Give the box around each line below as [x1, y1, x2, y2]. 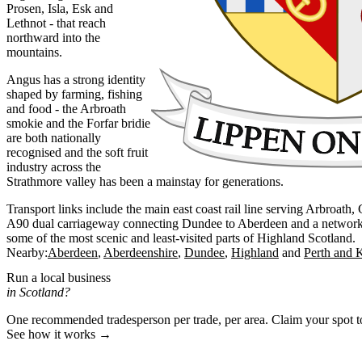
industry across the [6, 159, 101, 174]
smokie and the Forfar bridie [6, 116, 150, 130]
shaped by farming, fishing [6, 86, 142, 101]
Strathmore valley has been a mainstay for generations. [6, 174, 284, 188]
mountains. [6, 44, 62, 59]
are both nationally [6, 130, 101, 145]
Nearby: [6, 245, 48, 259]
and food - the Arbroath [6, 101, 126, 116]
